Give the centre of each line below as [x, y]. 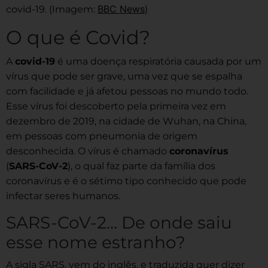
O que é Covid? [78, 38]
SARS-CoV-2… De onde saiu [119, 223]
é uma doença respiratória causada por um [158, 62]
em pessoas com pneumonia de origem [102, 136]
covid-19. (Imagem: [52, 10]
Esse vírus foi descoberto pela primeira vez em [116, 106]
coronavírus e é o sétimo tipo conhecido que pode [126, 181]
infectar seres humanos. [63, 196]
